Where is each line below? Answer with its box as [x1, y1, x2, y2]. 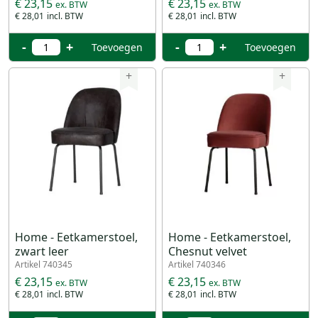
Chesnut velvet [168, 243, 247, 259]
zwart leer [15, 243, 69, 259]
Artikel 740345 [15, 258, 72, 270]
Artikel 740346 [168, 258, 226, 270]
